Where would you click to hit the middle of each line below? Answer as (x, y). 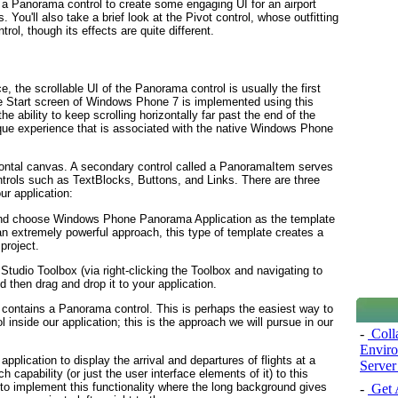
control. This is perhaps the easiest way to (222, 309)
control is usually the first (254, 89)
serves (314, 167)
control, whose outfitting (275, 17)
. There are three (277, 180)
